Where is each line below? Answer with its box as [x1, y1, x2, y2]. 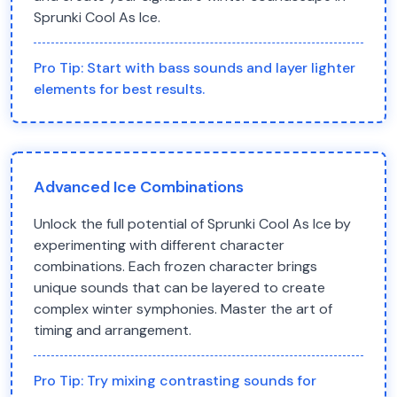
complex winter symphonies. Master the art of [34, 300, 332, 318]
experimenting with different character [34, 236, 284, 254]
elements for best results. [34, 80, 205, 98]
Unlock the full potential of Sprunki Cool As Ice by [34, 214, 351, 233]
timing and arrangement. [34, 321, 191, 339]
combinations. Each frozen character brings [34, 257, 317, 276]
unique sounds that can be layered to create [34, 278, 325, 297]
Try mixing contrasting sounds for [87, 371, 316, 390]
